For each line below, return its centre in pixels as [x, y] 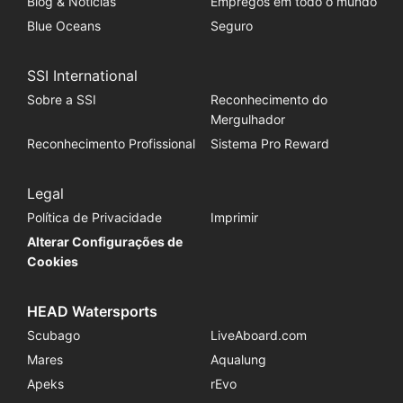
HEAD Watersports [92, 311]
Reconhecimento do [269, 99]
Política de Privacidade [94, 217]
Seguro [231, 25]
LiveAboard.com [258, 335]
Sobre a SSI [61, 99]
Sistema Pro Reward [269, 143]
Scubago [53, 335]
